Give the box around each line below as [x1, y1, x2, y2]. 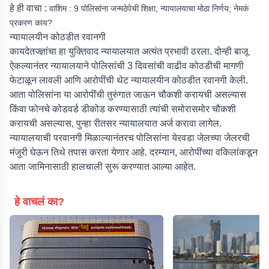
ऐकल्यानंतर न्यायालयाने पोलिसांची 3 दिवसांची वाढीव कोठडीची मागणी [10, 61, 244, 71]
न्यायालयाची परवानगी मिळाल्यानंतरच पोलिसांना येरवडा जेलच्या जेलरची [10, 133, 250, 143]
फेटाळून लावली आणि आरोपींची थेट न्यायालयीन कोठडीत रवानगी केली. [10, 75, 248, 85]
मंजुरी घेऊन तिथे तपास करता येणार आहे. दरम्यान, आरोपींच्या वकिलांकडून [10, 147, 258, 157]
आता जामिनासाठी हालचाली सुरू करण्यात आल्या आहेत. [10, 162, 196, 172]
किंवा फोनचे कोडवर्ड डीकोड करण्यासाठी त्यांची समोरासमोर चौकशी [10, 104, 236, 114]
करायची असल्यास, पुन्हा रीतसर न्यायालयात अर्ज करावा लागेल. [10, 118, 222, 128]
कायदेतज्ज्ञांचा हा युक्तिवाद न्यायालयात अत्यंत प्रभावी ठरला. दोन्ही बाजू [10, 46, 248, 56]
